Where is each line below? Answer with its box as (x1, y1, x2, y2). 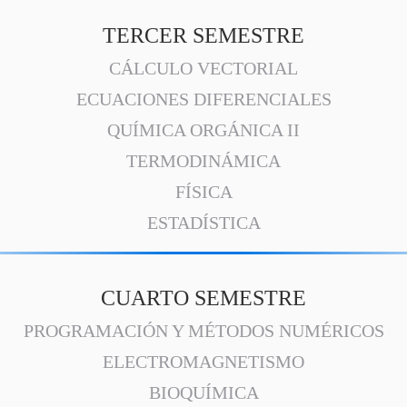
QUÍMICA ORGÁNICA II (107, 120, 300, 140)
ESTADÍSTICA (146, 213, 261, 233)
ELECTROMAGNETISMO (103, 352, 304, 372)
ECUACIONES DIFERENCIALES (75, 89, 332, 109)
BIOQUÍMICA (148, 382, 259, 402)
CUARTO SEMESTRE (101, 285, 306, 310)
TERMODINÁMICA (126, 151, 281, 171)
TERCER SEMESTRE (103, 23, 304, 47)
